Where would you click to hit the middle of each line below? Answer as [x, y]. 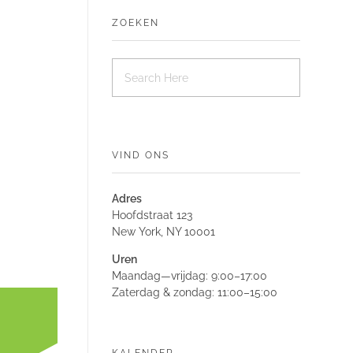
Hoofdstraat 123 [152, 216]
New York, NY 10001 [163, 232]
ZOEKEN [136, 23]
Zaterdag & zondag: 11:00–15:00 [195, 293]
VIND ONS [141, 156]
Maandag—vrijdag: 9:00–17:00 [190, 276]
